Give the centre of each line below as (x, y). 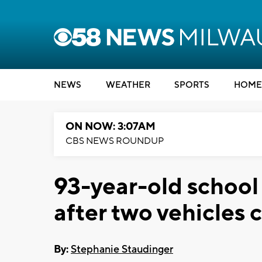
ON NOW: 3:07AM (111, 127)
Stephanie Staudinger (122, 249)
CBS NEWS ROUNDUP (115, 141)
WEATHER (128, 85)
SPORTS (192, 85)
